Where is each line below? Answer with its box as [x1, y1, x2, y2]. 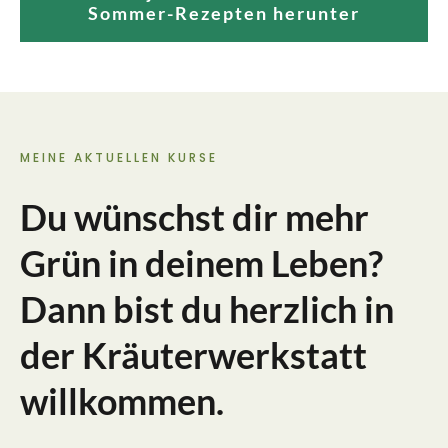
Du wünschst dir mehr [20, 194, 369, 239]
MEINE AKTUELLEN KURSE [20, 148, 218, 166]
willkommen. [20, 378, 224, 423]
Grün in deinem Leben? [20, 240, 383, 285]
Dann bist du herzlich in [20, 286, 394, 331]
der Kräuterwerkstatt [20, 332, 367, 377]
